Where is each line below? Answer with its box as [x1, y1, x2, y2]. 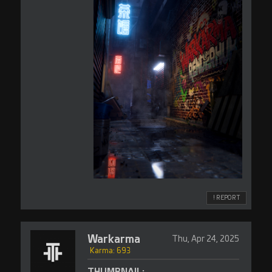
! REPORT [213, 194, 240, 201]
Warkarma [87, 233, 140, 245]
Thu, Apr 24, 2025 [171, 234, 239, 243]
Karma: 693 [89, 246, 131, 255]
